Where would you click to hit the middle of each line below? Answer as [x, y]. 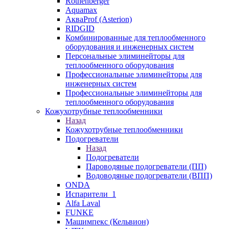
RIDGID [80, 28]
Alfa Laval [83, 203]
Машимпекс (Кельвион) [107, 222]
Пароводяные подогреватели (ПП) [146, 166]
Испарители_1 [91, 194]
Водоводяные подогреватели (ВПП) [149, 176]
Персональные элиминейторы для [125, 56]
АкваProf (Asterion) [99, 19]
